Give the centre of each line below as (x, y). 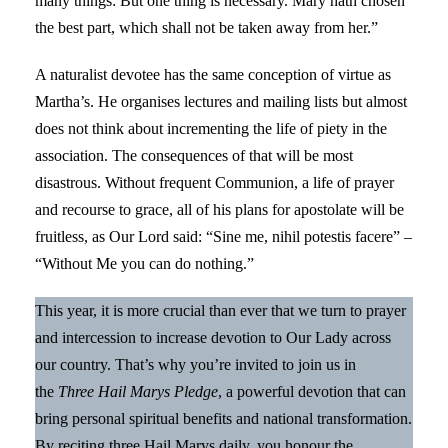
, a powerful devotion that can (312, 391)
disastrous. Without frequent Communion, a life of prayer (214, 182)
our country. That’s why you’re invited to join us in (195, 364)
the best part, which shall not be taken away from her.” (206, 27)
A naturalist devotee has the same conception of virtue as (213, 74)
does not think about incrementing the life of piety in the (211, 128)
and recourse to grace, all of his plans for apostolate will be (219, 209)
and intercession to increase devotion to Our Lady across (213, 337)
